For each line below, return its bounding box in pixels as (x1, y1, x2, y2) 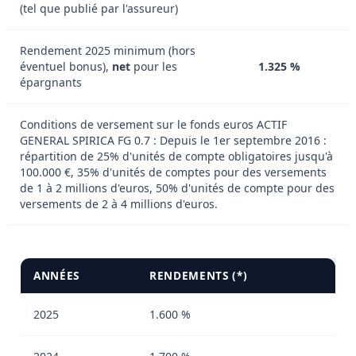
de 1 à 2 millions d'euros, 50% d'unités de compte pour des (20, 180, 335, 195)
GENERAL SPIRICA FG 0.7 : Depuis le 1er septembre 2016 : (20, 132, 327, 148)
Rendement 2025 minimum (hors (20, 42, 195, 58)
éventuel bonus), (20, 58, 112, 74)
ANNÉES (33, 267, 80, 283)
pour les (130, 58, 177, 74)
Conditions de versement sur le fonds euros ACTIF (20, 116, 287, 132)
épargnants (20, 74, 82, 90)
